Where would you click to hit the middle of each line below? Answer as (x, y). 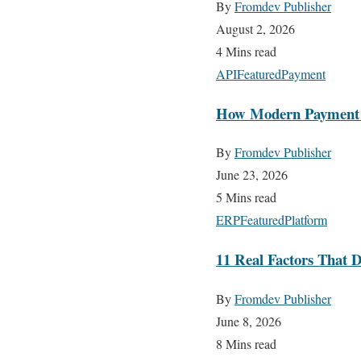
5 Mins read (246, 197)
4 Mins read (246, 51)
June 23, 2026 (252, 175)
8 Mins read (246, 343)
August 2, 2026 (255, 28)
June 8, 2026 (249, 321)
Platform (306, 220)
